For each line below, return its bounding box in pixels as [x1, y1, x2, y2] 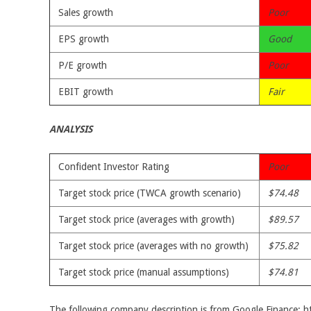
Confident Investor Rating [58, 161, 169, 172]
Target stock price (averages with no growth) [58, 240, 249, 251]
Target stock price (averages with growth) [58, 214, 235, 225]
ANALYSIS [49, 124, 92, 135]
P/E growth [58, 60, 107, 71]
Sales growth [58, 7, 113, 18]
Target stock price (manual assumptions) [58, 267, 229, 278]
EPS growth [58, 33, 109, 44]
